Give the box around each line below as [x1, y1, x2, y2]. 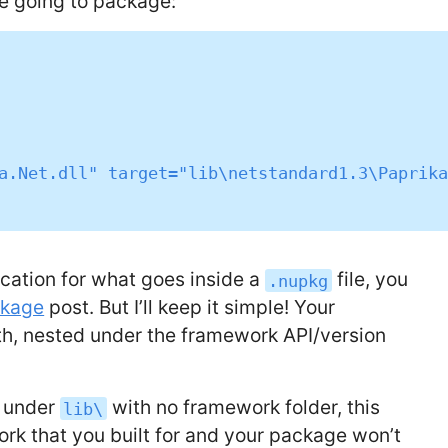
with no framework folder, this [106, 395, 380, 420]
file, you [331, 267, 408, 292]
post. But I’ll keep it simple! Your [44, 295, 336, 320]
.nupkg [268, 270, 329, 291]
